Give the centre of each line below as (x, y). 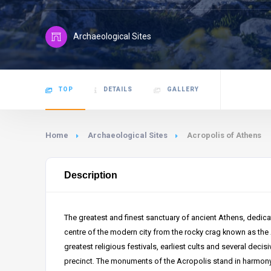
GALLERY (183, 89)
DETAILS (118, 89)
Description (91, 175)
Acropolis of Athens (224, 135)
